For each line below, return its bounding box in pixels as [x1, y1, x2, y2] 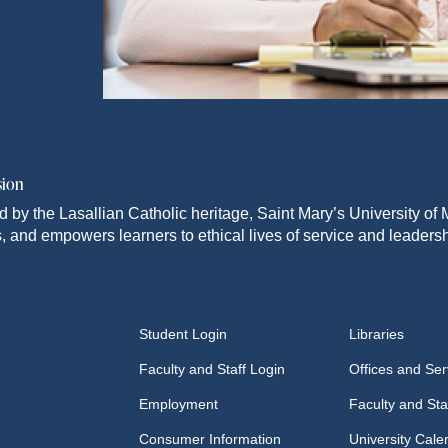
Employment [139, 396, 219, 412]
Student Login [139, 326, 228, 342]
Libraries [348, 326, 404, 342]
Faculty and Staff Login [139, 361, 286, 377]
